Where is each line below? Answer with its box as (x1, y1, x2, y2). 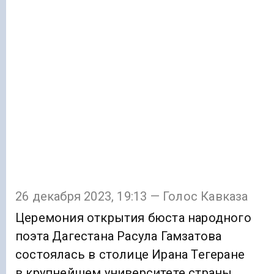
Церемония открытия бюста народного (15, 210, 251, 226)
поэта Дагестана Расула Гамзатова (15, 229, 222, 244)
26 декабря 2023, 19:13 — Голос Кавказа (15, 189, 248, 204)
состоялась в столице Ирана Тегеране (15, 247, 245, 262)
